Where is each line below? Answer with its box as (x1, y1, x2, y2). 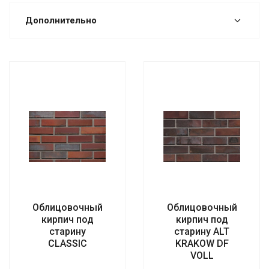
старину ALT (174, 226, 229, 238)
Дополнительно (25, 15, 97, 26)
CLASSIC (47, 238, 87, 250)
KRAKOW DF (175, 238, 229, 250)
